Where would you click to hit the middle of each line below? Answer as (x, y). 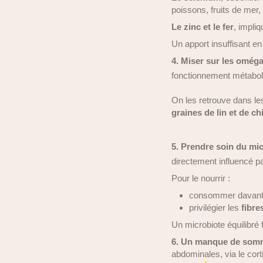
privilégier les (215, 208)
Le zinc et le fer (203, 27)
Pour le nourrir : (201, 178)
